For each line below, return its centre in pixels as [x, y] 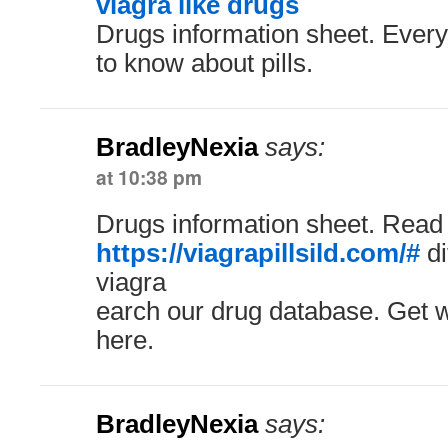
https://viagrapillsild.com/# [258, 253]
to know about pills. [204, 63]
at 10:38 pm [149, 177]
